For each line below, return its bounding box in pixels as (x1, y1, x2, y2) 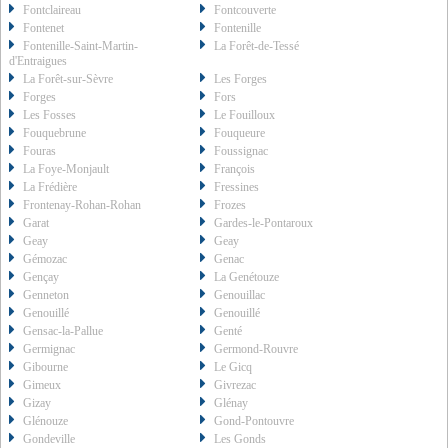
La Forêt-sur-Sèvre (23, 72, 113, 87)
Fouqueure (214, 126, 266, 141)
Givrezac (214, 378, 257, 393)
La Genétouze (214, 270, 280, 285)
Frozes (214, 198, 247, 213)
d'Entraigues (9, 54, 67, 69)
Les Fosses (23, 108, 76, 123)
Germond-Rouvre (214, 342, 299, 357)
